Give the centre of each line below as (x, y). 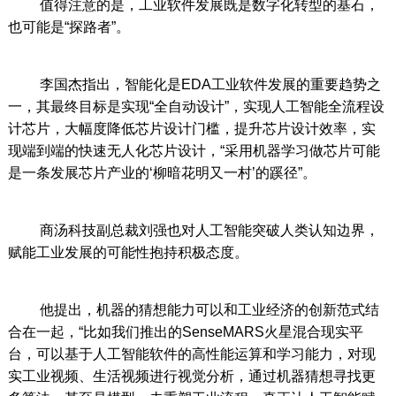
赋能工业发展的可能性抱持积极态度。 (128, 253)
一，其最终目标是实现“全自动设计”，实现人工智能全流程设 (196, 107)
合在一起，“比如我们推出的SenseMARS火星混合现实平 (185, 332)
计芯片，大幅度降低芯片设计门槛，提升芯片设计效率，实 (191, 129)
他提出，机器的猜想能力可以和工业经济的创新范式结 (193, 310)
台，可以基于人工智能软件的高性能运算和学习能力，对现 (191, 354)
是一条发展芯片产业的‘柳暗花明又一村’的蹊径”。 (162, 173)
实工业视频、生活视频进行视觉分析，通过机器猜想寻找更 (191, 377)
